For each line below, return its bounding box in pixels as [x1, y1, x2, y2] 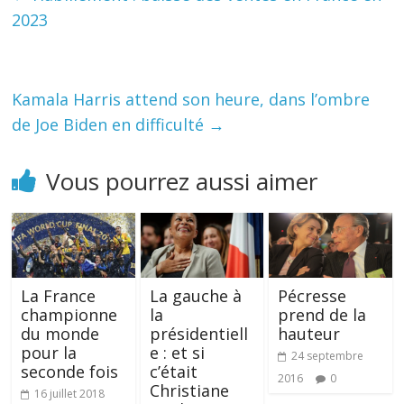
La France [21, 285, 96, 308]
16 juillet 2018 [34, 386, 106, 402]
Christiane [149, 380, 229, 402]
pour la [21, 342, 78, 364]
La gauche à [149, 285, 242, 308]
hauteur [277, 323, 340, 345]
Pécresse [277, 285, 346, 308]
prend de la [277, 304, 366, 326]
